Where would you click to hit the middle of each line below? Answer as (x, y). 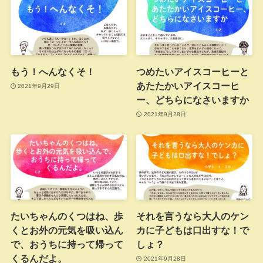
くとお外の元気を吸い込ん (67, 230)
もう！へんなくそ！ (53, 72)
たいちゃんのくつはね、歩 (67, 216)
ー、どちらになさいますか (193, 100)
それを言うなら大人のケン (193, 216)
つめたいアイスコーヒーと (193, 72)
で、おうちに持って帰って (67, 245)
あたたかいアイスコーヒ (188, 86)
